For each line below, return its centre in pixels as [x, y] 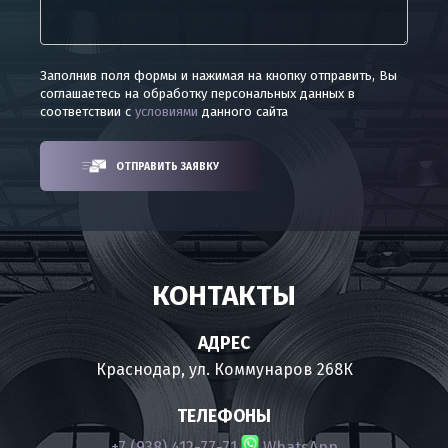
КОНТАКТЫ [224, 295]
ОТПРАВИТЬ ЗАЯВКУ [167, 166]
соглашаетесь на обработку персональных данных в [197, 93]
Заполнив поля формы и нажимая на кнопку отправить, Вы [218, 75]
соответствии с [87, 111]
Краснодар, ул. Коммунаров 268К [224, 369]
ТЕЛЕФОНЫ [224, 416]
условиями [166, 111]
